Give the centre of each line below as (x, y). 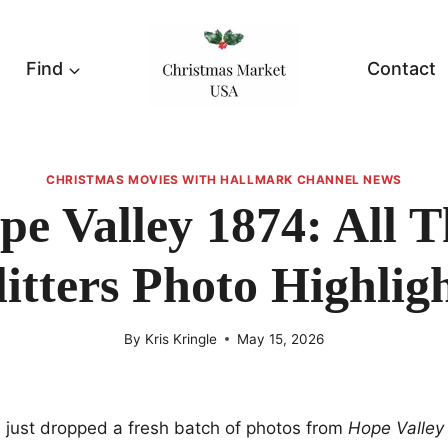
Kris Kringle (180, 338)
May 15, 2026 (280, 338)
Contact (401, 69)
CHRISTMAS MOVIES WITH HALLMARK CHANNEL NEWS (224, 180)
